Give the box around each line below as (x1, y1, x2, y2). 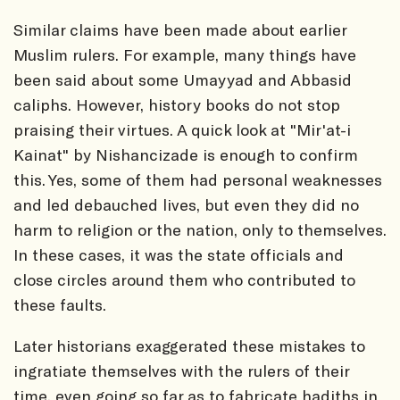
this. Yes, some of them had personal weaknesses (13, 169, 382, 189)
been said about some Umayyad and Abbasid (13, 69, 352, 89)
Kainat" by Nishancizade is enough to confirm (13, 144, 358, 164)
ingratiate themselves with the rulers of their (13, 360, 349, 380)
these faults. (13, 294, 106, 314)
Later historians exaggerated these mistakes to (13, 335, 365, 355)
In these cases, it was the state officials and (13, 244, 344, 264)
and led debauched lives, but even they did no (13, 194, 359, 214)
